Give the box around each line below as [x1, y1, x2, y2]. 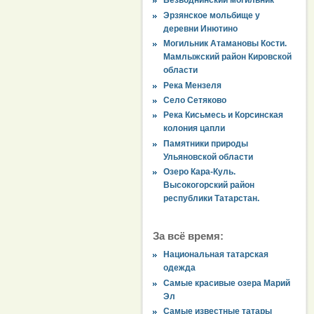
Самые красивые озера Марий [163, 278, 291, 288]
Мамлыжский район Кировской [163, 52, 292, 62]
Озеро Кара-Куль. [163, 167, 236, 177]
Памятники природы [163, 138, 249, 149]
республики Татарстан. [163, 193, 260, 204]
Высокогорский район [163, 180, 255, 191]
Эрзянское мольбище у [163, 10, 261, 20]
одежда [163, 263, 196, 273]
